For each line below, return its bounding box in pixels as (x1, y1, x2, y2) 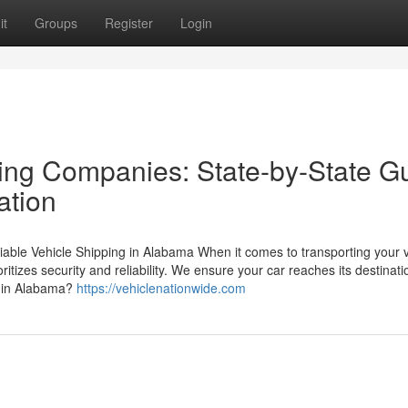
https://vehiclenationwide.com (76, 279, 246, 297)
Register (105, 14, 153, 32)
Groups (35, 14, 77, 32)
